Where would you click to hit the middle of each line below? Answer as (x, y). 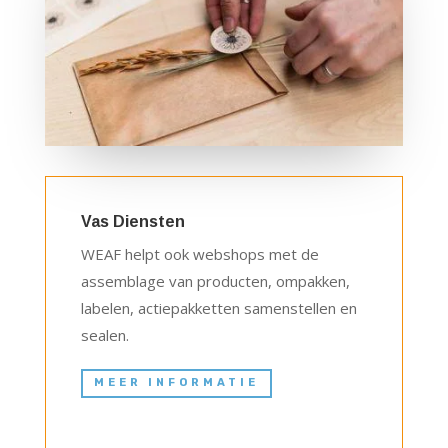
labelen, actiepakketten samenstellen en (218, 308)
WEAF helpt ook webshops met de (199, 254)
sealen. (104, 335)
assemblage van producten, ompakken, (215, 281)
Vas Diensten (132, 222)
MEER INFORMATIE (176, 383)
